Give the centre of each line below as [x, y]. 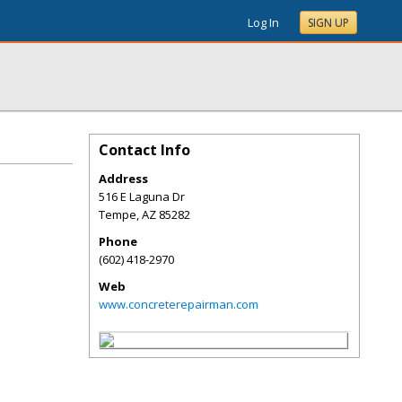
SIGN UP [328, 23]
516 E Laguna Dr [142, 197]
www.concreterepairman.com [179, 304]
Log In [263, 22]
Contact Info [144, 150]
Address [123, 179]
